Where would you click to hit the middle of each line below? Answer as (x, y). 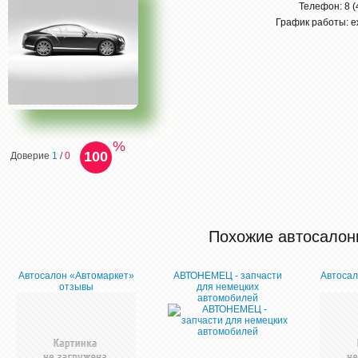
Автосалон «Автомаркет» (76, 276)
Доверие (31, 156)
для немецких (228, 287)
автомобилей (228, 298)
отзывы (76, 287)
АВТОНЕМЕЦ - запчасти (228, 276)
